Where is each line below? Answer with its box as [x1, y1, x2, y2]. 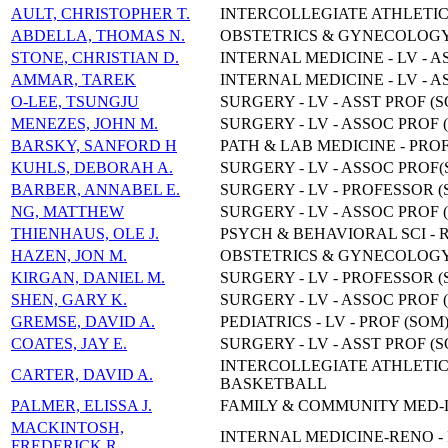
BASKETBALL [220, 375, 327, 393]
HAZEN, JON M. [11, 247, 127, 265]
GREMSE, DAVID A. [11, 313, 155, 331]
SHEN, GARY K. [11, 291, 127, 309]
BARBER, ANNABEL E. [11, 181, 180, 199]
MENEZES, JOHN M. [11, 115, 158, 133]
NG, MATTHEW [11, 203, 124, 221]
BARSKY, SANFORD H [11, 137, 177, 155]
